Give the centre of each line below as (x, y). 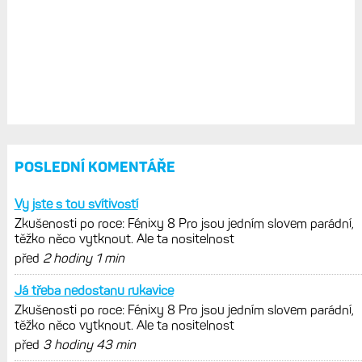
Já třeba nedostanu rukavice (94, 290)
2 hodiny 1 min (83, 258)
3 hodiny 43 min (89, 344)
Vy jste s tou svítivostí (76, 204)
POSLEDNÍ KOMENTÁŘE (95, 167)
